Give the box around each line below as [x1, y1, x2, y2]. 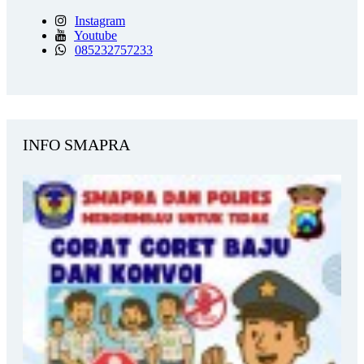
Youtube [74, 28, 117, 43]
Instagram [75, 14, 125, 28]
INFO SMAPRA [23, 136, 130, 154]
